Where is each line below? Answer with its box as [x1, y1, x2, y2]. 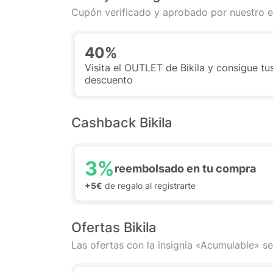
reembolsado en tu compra [115, 162, 256, 175]
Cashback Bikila [71, 115, 172, 130]
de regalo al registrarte [102, 180, 196, 191]
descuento [85, 74, 133, 86]
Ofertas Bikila [71, 219, 157, 235]
